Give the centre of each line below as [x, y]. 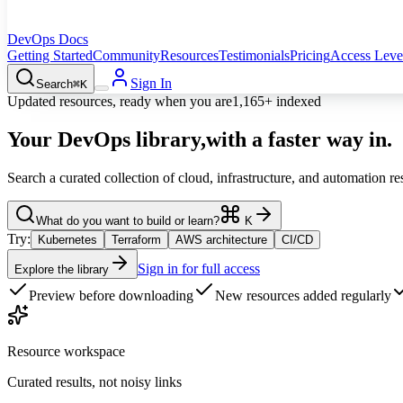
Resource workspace [66, 351]
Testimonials [254, 55]
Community [126, 55]
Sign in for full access [199, 268]
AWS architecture [221, 239]
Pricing [310, 55]
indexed [297, 101]
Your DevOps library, [107, 139]
